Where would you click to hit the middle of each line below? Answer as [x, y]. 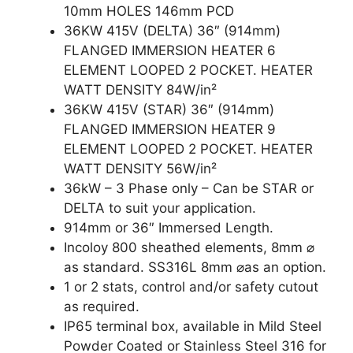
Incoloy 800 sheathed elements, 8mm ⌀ [189, 248]
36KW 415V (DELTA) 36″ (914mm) [172, 31]
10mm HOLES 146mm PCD [149, 11]
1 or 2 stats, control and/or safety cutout [191, 287]
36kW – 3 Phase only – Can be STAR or [189, 189]
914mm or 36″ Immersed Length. [169, 228]
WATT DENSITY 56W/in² [140, 169]
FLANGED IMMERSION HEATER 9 [170, 130]
